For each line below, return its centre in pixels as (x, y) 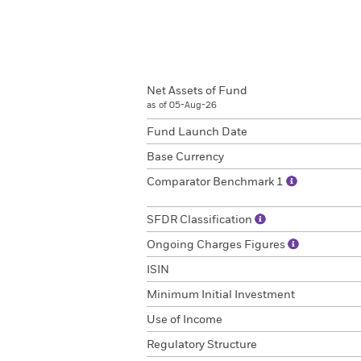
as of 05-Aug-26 (182, 105)
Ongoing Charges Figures (217, 245)
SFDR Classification (201, 220)
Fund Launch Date (197, 132)
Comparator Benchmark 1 (216, 182)
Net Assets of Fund (197, 91)
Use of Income (185, 320)
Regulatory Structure (202, 345)
